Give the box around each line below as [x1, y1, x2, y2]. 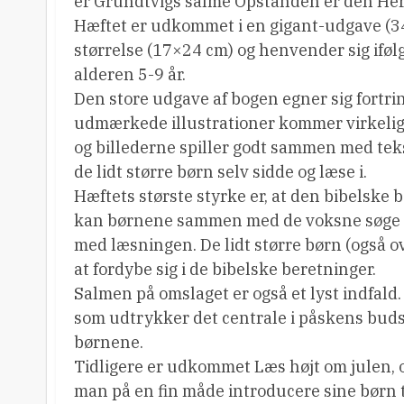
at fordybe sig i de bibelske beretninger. [74, 259, 376, 280]
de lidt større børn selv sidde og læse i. [74, 161, 367, 183]
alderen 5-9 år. [74, 64, 186, 86]
